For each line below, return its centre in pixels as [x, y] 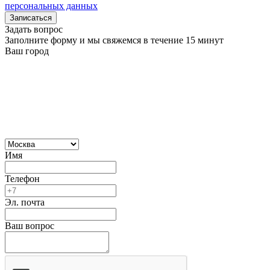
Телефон [22, 178]
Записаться [31, 17]
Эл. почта [25, 202]
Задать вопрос [34, 29]
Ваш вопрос [30, 225]
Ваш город [27, 51]
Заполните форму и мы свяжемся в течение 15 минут [114, 40]
